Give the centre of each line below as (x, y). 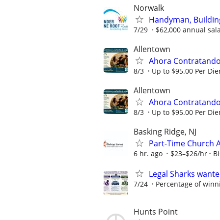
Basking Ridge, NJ (165, 132)
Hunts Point (156, 212)
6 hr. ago (148, 154)
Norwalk (149, 8)
